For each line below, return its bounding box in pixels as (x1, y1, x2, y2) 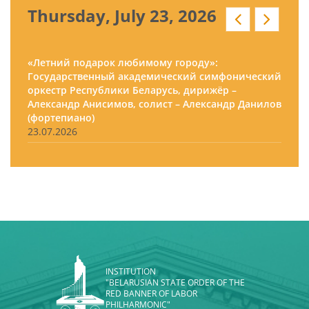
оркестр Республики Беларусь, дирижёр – (28, 83, 237, 97)
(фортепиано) (28, 111, 94, 124)
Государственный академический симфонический (28, 70, 281, 83)
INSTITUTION (106, 265, 156, 277)
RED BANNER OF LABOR (106, 287, 197, 299)
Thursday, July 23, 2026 (28, 4, 217, 27)
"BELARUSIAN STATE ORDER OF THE (106, 276, 245, 288)
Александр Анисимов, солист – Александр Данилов (28, 97, 281, 110)
